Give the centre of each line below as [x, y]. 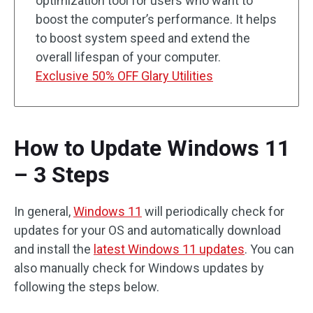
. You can [269, 249]
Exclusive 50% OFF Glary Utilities [124, 76]
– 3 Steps [62, 175]
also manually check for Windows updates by [139, 268]
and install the [54, 249]
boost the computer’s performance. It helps [156, 19]
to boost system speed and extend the [143, 38]
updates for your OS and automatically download [147, 230]
